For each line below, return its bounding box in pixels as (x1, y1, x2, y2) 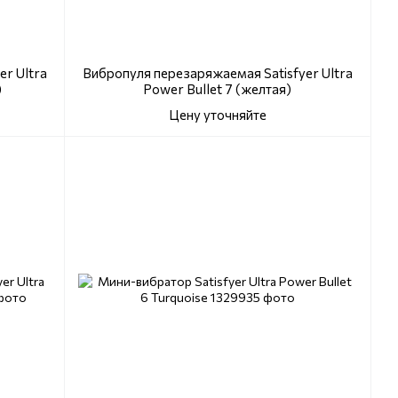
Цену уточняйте (168, 107, 267, 123)
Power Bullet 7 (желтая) (143, 81, 291, 98)
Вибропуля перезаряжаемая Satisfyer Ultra (82, 65, 353, 82)
